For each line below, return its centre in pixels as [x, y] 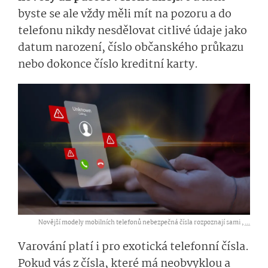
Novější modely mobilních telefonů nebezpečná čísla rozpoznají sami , [141, 223]
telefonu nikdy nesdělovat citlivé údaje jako [133, 31]
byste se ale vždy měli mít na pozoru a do [125, 15]
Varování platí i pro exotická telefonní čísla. [133, 247]
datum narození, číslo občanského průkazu [131, 48]
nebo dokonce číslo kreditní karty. [108, 65]
